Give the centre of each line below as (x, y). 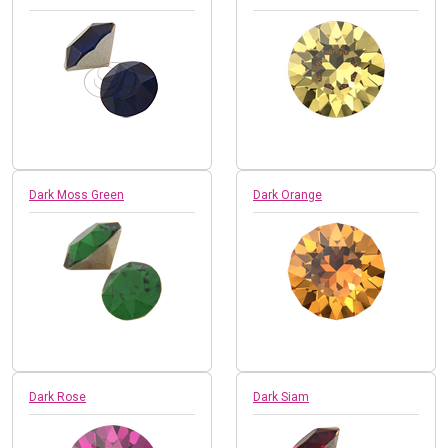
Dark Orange (287, 194)
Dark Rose (57, 396)
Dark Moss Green (76, 194)
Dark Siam (281, 396)
